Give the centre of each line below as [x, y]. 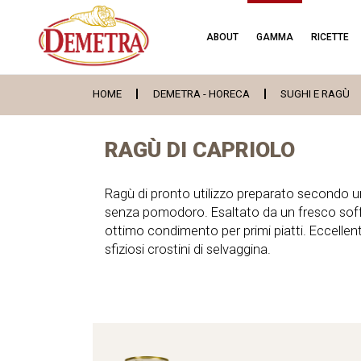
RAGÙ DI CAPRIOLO [200, 150]
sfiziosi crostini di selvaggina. [188, 249]
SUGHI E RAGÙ [315, 94]
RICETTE [330, 37]
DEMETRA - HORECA [201, 94]
